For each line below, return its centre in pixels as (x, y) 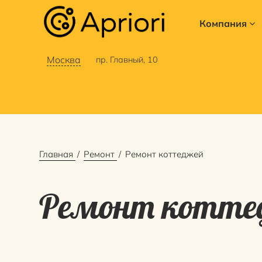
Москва (63, 60)
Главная (56, 154)
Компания (223, 23)
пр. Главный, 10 (127, 60)
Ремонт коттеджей (165, 154)
